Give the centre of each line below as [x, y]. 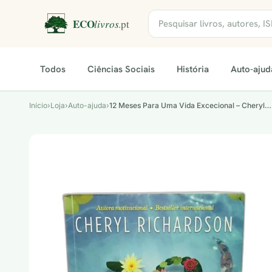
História [193, 69]
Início [38, 105]
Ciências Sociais [121, 69]
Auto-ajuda [87, 105]
